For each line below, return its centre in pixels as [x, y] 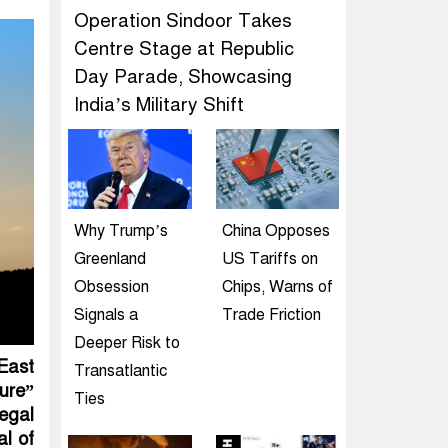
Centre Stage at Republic [184, 48]
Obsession [111, 287]
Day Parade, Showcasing [183, 76]
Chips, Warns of [277, 287]
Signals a [106, 315]
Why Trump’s [121, 231]
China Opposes [275, 231]
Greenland [110, 259]
